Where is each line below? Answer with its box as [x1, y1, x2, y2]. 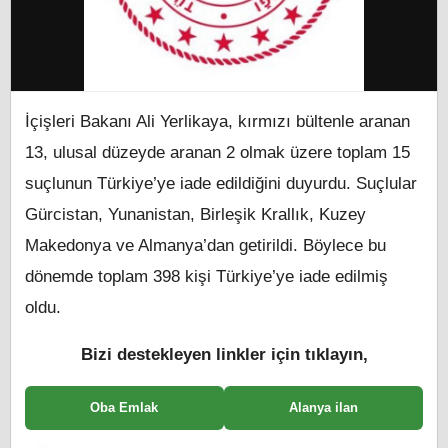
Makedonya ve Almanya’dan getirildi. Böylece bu [25, 236, 386, 255]
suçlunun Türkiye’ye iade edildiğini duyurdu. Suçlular [25, 174, 417, 193]
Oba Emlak [90, 400, 159, 415]
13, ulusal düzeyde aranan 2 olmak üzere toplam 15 [25, 143, 410, 162]
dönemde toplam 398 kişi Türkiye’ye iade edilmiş [25, 267, 388, 286]
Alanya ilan [288, 400, 358, 415]
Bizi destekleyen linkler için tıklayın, [80, 345, 368, 364]
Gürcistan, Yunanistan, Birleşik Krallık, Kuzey [25, 205, 366, 224]
